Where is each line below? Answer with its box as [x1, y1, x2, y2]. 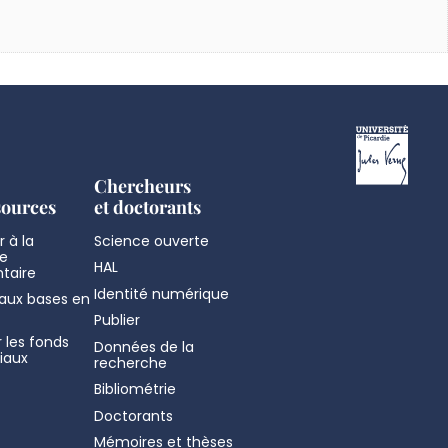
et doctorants [94, 194, 201, 219]
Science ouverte [94, 230, 209, 251]
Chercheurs [94, 173, 191, 198]
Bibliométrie [94, 379, 176, 400]
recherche [94, 352, 167, 373]
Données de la [94, 336, 194, 357]
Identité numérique [94, 283, 229, 304]
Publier [94, 310, 140, 331]
